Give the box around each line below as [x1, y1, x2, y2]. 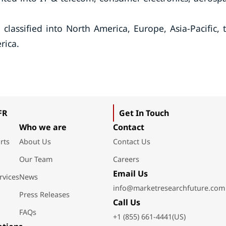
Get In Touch [119, 107, 169, 119]
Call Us [112, 197, 140, 208]
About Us [19, 137, 51, 146]
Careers [112, 154, 139, 164]
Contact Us [112, 137, 150, 146]
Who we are [19, 122, 67, 133]
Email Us [112, 168, 148, 179]
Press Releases [19, 190, 70, 199]
